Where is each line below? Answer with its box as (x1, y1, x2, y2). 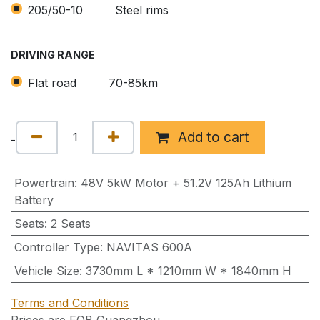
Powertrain (14, 176, 74, 191)
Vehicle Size (14, 264, 79, 279)
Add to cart (174, 129, 249, 146)
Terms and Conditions (11, 296, 129, 311)
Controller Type (14, 240, 100, 255)
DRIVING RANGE (11, 49, 95, 61)
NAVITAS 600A (106, 240, 192, 255)
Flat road (28, 75, 76, 90)
